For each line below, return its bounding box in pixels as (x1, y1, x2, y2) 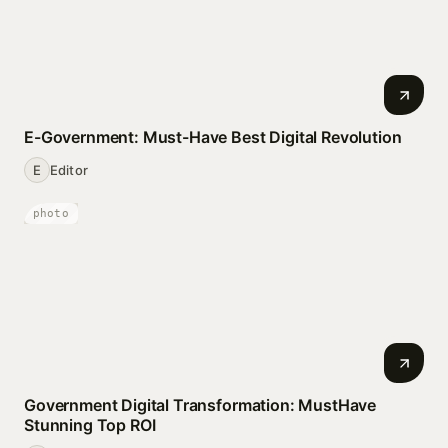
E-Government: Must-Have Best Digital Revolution (24, 127, 402, 147)
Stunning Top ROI (24, 415, 156, 435)
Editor (50, 161, 88, 178)
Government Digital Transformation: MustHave (24, 395, 377, 415)
